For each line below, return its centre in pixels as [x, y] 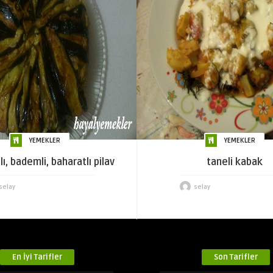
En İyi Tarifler [37, 257]
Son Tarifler [236, 257]
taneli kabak [234, 162]
